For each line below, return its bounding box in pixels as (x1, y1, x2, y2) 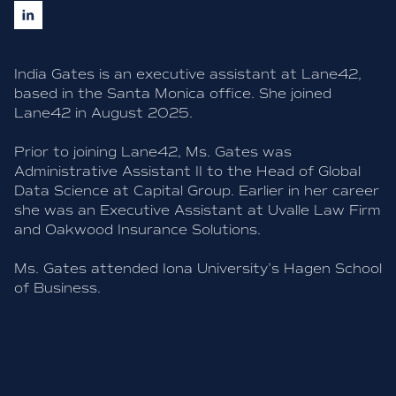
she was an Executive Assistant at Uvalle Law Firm (14, 202, 381, 218)
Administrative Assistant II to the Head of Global (14, 163, 361, 179)
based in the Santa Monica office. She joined (14, 85, 331, 102)
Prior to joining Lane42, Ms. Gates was (14, 143, 292, 160)
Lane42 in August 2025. (14, 104, 193, 121)
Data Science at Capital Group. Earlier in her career (14, 182, 379, 199)
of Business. (14, 279, 101, 296)
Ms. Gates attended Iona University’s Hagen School (14, 260, 382, 277)
